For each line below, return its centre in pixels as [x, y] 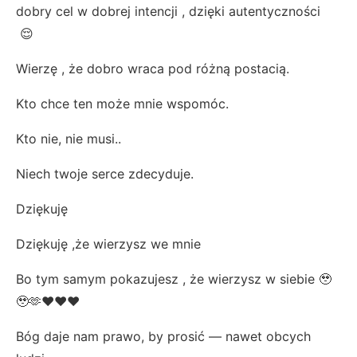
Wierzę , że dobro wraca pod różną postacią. [153, 68]
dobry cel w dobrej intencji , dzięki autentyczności [168, 11]
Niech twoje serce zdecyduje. [105, 173]
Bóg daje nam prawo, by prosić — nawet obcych [163, 336]
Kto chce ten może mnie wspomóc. [122, 103]
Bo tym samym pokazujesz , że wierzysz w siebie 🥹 [174, 279]
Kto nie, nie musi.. [71, 138]
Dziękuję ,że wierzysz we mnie [108, 243]
